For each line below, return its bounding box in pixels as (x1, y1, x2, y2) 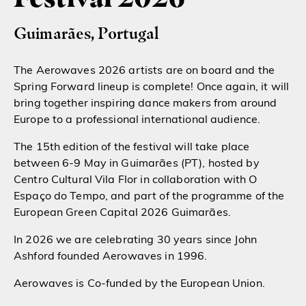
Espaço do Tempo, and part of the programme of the (14, 191, 285, 202)
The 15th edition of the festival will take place (14, 141, 250, 153)
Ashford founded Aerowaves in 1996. (14, 251, 208, 262)
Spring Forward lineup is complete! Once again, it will (14, 81, 290, 93)
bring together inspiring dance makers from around (14, 98, 277, 109)
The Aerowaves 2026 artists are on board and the (14, 65, 275, 76)
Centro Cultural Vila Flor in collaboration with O (14, 174, 258, 186)
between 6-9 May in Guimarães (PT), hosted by (14, 158, 260, 169)
